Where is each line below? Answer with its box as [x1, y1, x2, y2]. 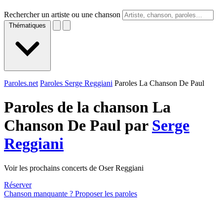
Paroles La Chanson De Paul [114, 79, 204, 87]
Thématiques [9, 22, 46, 29]
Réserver [4, 180, 32, 189]
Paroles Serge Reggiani [40, 79, 112, 87]
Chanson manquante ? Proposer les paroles [4, 189, 137, 198]
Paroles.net [4, 79, 38, 87]
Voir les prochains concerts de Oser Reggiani [4, 163, 144, 172]
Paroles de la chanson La [4, 98, 171, 116]
